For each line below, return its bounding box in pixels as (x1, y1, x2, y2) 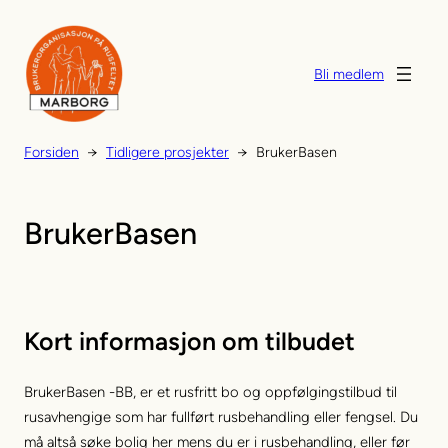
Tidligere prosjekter (106, 143, 229, 161)
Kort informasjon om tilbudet (24, 325, 355, 356)
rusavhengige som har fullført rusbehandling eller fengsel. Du (24, 407, 418, 426)
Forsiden (24, 143, 79, 161)
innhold (7, 60, 55, 78)
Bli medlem (314, 65, 384, 83)
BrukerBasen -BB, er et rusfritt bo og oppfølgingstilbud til (24, 382, 397, 401)
